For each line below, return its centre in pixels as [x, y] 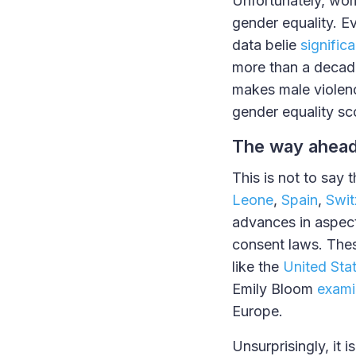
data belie [266, 45]
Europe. [259, 311]
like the [257, 267]
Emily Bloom [275, 289]
